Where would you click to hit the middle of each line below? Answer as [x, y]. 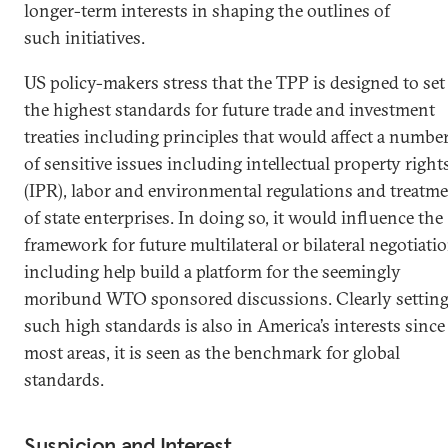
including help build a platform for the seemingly [212, 271]
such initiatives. [86, 37]
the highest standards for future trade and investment [229, 109]
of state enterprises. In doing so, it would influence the [233, 217]
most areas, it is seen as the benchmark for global [212, 352]
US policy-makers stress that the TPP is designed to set [234, 82]
